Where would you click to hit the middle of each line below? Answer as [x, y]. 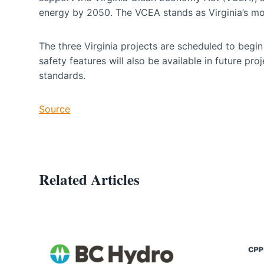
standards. [65, 75]
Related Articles [89, 179]
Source [55, 109]
